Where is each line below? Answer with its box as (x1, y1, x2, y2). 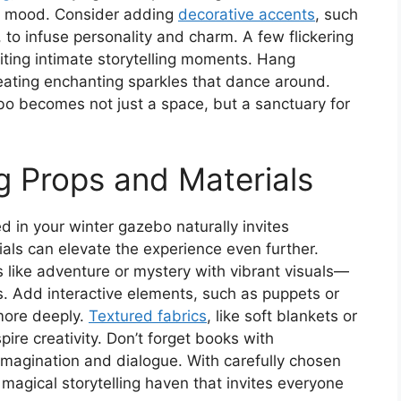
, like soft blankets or (207, 307, 357, 326)
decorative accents (178, 4, 315, 23)
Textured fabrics (89, 307, 207, 326)
